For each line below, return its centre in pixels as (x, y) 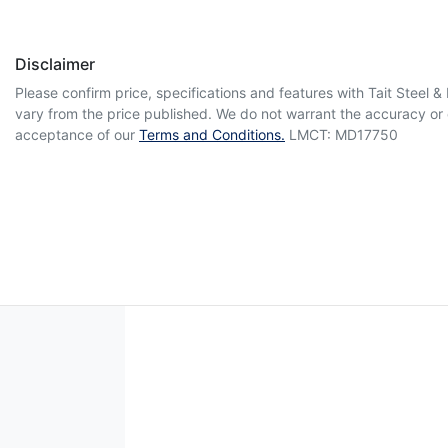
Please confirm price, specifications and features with (191, 93)
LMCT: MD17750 (343, 135)
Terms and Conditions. (212, 135)
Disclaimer (55, 64)
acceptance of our (75, 135)
